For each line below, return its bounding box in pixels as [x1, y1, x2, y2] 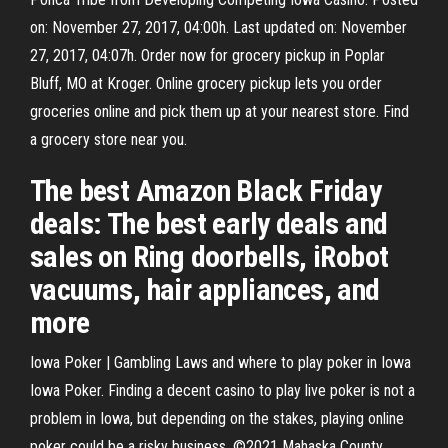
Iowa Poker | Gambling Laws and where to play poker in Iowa [30, 353, 411, 372]
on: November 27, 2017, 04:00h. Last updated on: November [30, 18, 407, 37]
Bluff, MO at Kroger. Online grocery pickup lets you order [30, 74, 382, 93]
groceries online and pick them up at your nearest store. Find [30, 102, 409, 121]
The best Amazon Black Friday [30, 173, 382, 208]
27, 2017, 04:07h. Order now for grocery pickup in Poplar [30, 46, 385, 65]
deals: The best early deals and [30, 206, 388, 241]
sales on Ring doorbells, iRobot [30, 239, 389, 274]
